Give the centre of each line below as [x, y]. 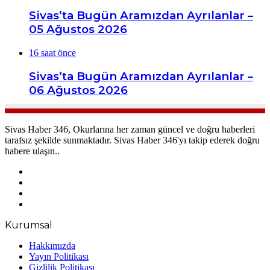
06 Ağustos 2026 [78, 90]
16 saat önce [52, 52]
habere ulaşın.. [32, 151]
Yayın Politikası [59, 256]
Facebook [47, 171]
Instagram [47, 203]
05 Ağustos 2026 [78, 29]
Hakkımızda [52, 245]
